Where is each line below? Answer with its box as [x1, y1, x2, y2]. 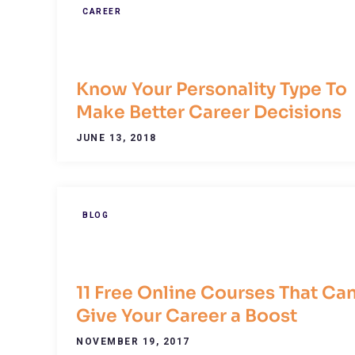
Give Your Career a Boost [76, 305, 297, 327]
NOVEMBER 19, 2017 [76, 336, 190, 348]
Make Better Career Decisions [76, 101, 342, 124]
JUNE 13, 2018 [76, 132, 157, 144]
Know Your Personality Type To [76, 78, 347, 101]
